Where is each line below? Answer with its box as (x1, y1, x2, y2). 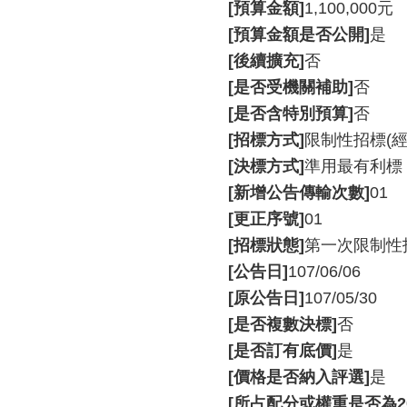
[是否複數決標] (228, 315, 337, 333)
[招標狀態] (228, 236, 304, 254)
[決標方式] (228, 157, 304, 175)
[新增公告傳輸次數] (228, 184, 370, 202)
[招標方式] (228, 131, 304, 149)
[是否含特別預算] (228, 104, 353, 123)
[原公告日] (228, 289, 304, 307)
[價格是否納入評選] (228, 368, 370, 386)
